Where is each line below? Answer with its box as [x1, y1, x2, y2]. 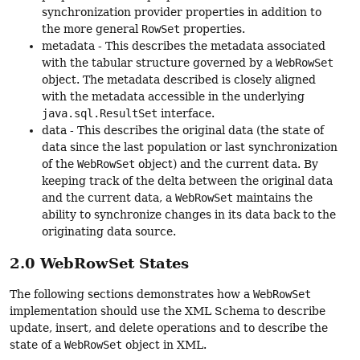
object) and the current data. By [135, 157, 318, 170]
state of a [10, 338, 64, 352]
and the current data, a [42, 190, 175, 204]
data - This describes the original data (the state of [42, 123, 324, 137]
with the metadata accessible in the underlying [42, 89, 305, 103]
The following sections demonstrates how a [10, 288, 253, 301]
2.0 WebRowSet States [10, 254, 189, 272]
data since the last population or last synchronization [42, 140, 337, 153]
